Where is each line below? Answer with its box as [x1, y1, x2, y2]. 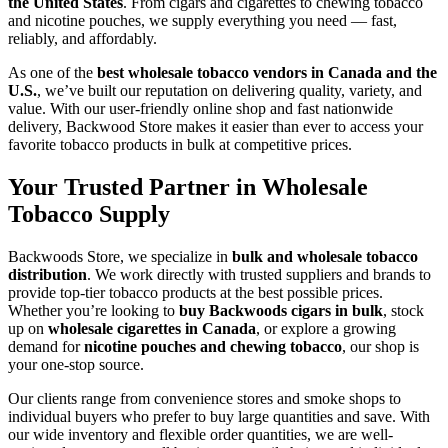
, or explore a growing [256, 320, 396, 338]
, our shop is [342, 338, 419, 356]
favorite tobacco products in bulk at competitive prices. [8, 136, 352, 154]
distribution [8, 266, 87, 284]
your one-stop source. [8, 356, 144, 374]
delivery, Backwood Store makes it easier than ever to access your [8, 118, 423, 136]
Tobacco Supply [8, 201, 170, 228]
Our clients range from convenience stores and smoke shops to [8, 390, 401, 408]
